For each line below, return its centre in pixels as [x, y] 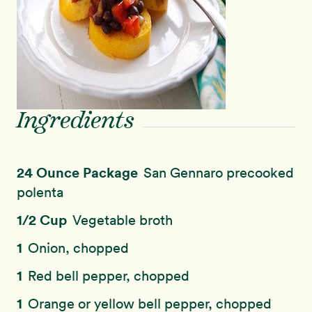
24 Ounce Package [79, 172]
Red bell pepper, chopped [109, 276]
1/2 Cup [44, 220]
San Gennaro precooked [219, 173]
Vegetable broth [123, 220]
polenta [40, 192]
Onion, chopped [78, 248]
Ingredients [76, 122]
